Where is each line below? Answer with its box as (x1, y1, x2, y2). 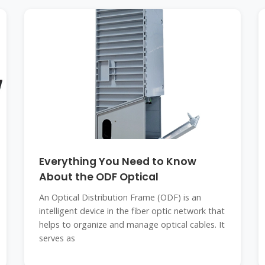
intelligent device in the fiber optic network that (38, 205, 225, 216)
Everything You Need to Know (38, 154, 196, 169)
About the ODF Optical (38, 170, 159, 184)
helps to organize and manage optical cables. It (38, 219, 225, 230)
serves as (38, 232, 75, 244)
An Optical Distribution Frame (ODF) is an (38, 192, 201, 203)
